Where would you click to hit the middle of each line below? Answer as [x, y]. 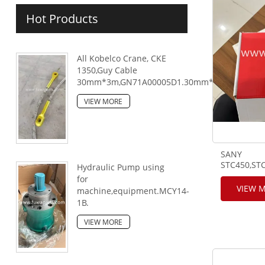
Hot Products [62, 19]
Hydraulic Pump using [120, 167]
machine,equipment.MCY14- [133, 191]
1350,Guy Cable [107, 70]
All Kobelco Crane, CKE [121, 58]
